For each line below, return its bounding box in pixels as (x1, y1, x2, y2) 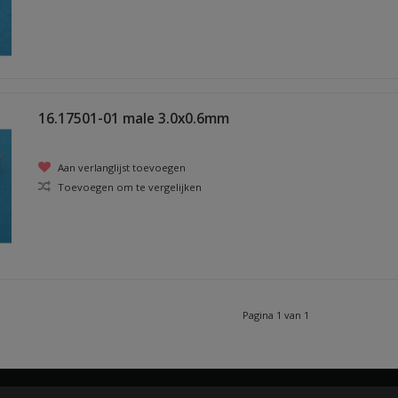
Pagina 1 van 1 (242, 308, 309, 322)
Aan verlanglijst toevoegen (54, 160, 186, 174)
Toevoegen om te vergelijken (54, 179, 202, 194)
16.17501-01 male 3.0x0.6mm (37, 108, 229, 128)
